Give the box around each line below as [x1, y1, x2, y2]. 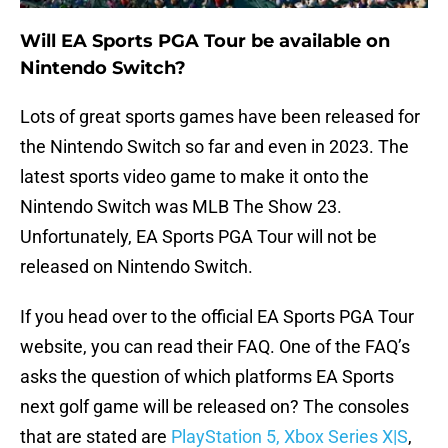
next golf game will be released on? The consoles [20, 396, 409, 418]
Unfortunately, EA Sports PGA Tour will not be [20, 226, 377, 248]
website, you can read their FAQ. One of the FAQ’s [20, 336, 410, 358]
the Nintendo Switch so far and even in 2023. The [20, 136, 409, 158]
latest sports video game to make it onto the [20, 166, 369, 188]
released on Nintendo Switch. [20, 256, 253, 278]
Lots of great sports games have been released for [20, 106, 420, 128]
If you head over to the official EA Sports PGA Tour [20, 306, 414, 328]
